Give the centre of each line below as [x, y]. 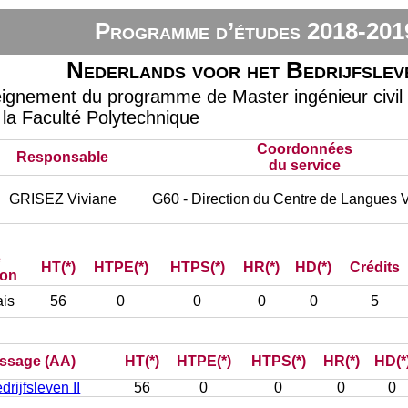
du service [305, 165]
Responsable [63, 157]
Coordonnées [305, 149]
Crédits [375, 267]
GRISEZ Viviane [62, 199]
